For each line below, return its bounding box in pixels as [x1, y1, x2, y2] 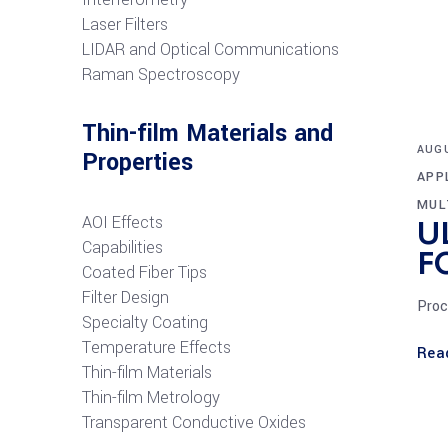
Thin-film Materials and [82, 117, 333, 150]
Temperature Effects [82, 336, 231, 359]
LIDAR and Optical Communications [82, 38, 339, 61]
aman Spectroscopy [92, 63, 240, 86]
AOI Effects [82, 211, 163, 234]
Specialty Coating [82, 311, 208, 334]
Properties [82, 146, 193, 179]
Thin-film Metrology [82, 386, 220, 409]
